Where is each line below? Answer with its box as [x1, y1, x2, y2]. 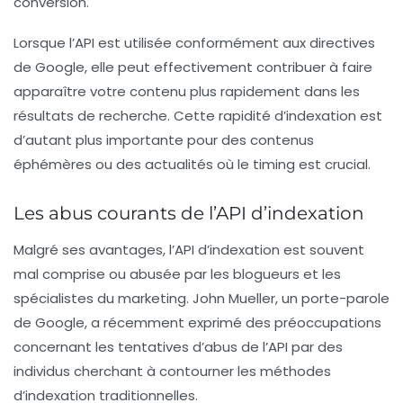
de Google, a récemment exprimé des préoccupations [13, 312, 381, 332]
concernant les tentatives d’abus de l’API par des [13, 336, 343, 356]
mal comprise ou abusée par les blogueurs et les [13, 264, 341, 283]
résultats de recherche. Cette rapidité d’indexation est [13, 105, 382, 125]
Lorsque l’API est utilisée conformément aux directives [13, 32, 375, 52]
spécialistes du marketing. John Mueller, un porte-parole [13, 288, 390, 308]
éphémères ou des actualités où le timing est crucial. [13, 154, 371, 174]
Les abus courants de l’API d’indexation [13, 201, 364, 224]
